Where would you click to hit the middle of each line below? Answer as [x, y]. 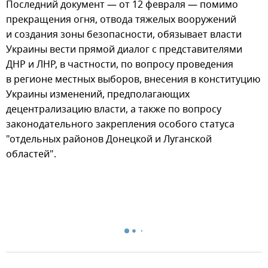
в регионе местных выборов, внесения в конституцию [133, 79]
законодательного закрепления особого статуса [120, 124]
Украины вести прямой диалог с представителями [124, 49]
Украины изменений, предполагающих [98, 94]
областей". [31, 154]
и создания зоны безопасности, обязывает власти [124, 34]
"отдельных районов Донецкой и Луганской [109, 139]
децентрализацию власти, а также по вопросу [114, 109]
